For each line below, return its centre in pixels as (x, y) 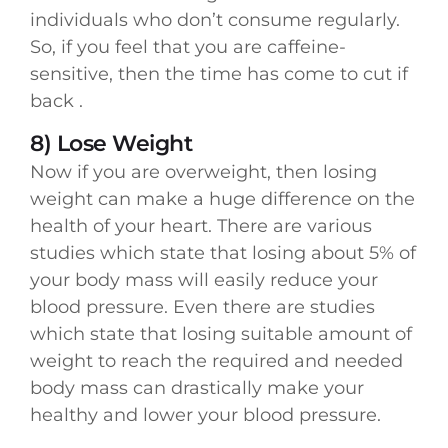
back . (56, 101)
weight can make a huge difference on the (222, 199)
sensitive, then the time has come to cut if (219, 74)
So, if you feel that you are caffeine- (188, 47)
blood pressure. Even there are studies (202, 307)
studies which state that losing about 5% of (223, 253)
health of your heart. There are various (201, 226)
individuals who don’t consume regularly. (215, 20)
